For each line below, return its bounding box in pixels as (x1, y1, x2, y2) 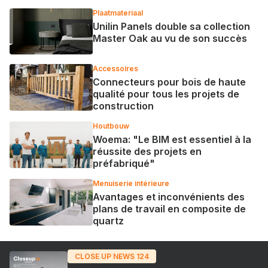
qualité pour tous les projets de (92, 88, 239, 100)
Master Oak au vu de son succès (92, 32, 247, 44)
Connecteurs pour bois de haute (92, 76, 246, 89)
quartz (92, 215, 124, 227)
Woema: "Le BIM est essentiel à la (92, 133, 251, 146)
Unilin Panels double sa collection (92, 20, 250, 32)
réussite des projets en (92, 145, 202, 158)
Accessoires (92, 64, 138, 74)
